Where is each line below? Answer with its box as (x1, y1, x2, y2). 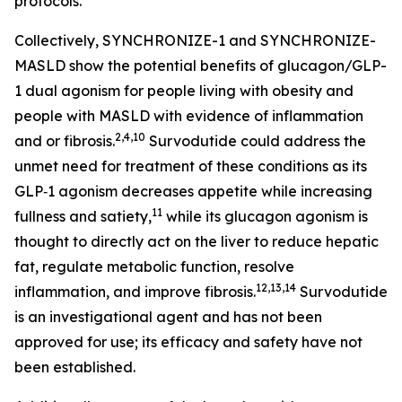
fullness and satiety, (14, 207, 152, 225)
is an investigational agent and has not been (14, 308, 322, 326)
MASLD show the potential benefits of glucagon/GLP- (14, 57, 387, 74)
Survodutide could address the (145, 132, 366, 150)
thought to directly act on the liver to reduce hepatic (14, 232, 379, 250)
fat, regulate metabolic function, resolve (14, 258, 294, 275)
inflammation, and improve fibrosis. (14, 283, 256, 301)
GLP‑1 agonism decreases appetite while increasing (14, 182, 372, 200)
